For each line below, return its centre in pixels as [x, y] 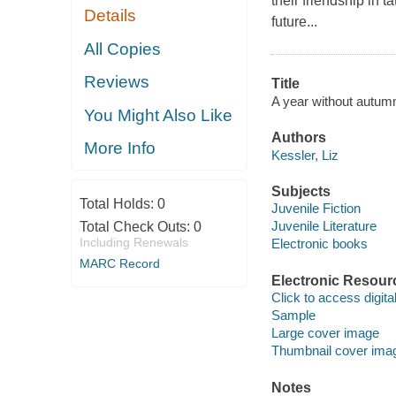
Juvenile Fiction [316, 209]
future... [294, 22]
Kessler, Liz [305, 155]
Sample [293, 316]
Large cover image [325, 333]
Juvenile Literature [324, 226]
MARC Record [119, 263]
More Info [120, 148]
